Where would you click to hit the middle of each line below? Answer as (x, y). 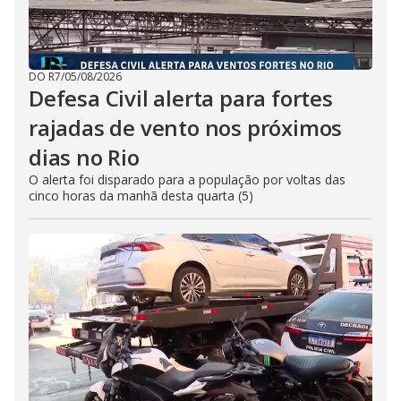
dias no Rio (84, 157)
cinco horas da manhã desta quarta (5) (141, 196)
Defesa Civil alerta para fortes (181, 98)
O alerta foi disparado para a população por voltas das (187, 179)
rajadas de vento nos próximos (186, 128)
